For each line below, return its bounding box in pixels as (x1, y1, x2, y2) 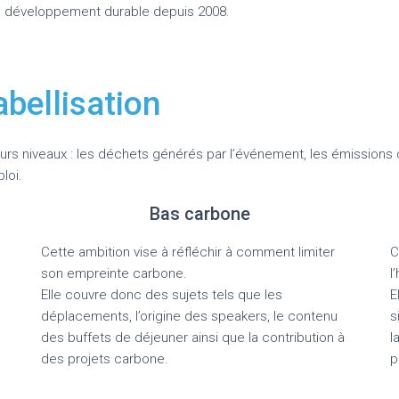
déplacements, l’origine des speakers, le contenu (41, 307, 338, 324)
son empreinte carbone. (41, 265, 187, 281)
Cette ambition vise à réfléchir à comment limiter (41, 243, 335, 260)
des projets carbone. (41, 350, 168, 367)
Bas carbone (149, 202, 250, 224)
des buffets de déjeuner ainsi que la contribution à (41, 329, 345, 346)
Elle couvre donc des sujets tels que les (41, 286, 282, 303)
